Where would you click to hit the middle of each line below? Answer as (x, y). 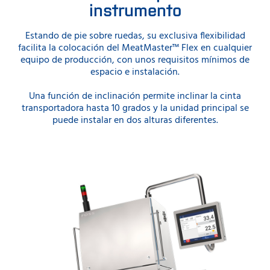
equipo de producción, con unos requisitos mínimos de (135, 60)
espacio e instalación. (135, 72)
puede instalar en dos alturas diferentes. (135, 120)
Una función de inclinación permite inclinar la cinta (135, 96)
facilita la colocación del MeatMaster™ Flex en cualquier (135, 48)
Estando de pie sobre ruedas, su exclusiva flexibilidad (135, 36)
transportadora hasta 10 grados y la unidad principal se (135, 108)
